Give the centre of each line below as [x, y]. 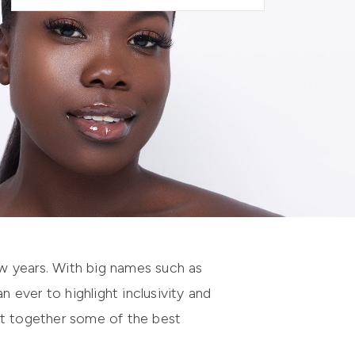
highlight [94, 294]
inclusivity [153, 294]
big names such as [145, 268]
